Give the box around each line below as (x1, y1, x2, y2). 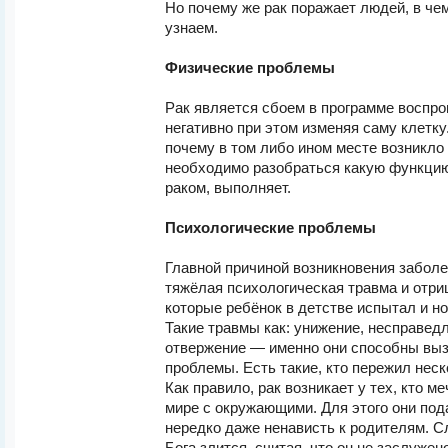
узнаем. (165, 20, 218, 36)
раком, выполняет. (165, 180, 291, 196)
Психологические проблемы (165, 220, 376, 236)
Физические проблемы (165, 60, 335, 76)
